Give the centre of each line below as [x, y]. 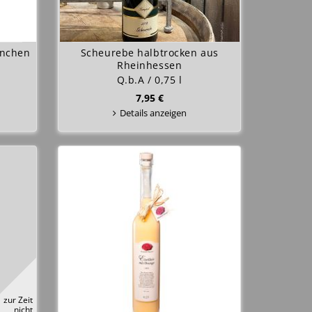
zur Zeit [18, 299]
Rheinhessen [150, 65]
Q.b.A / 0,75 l [149, 80]
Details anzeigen [153, 113]
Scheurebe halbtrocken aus [149, 53]
